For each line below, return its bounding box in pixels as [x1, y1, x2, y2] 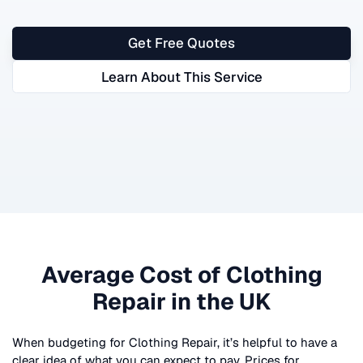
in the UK [166, 287, 271, 316]
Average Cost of [41, 260, 226, 289]
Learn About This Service [100, 67, 263, 86]
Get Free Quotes [128, 34, 235, 53]
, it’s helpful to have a [217, 334, 337, 350]
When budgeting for [12, 334, 129, 350]
